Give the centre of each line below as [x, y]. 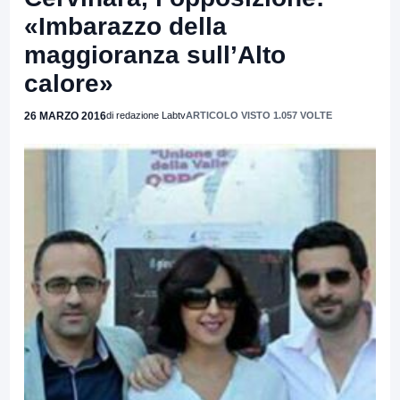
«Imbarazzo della [125, 26]
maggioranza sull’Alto [155, 54]
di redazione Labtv [146, 115]
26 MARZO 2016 [65, 116]
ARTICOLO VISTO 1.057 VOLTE [259, 115]
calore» [69, 83]
